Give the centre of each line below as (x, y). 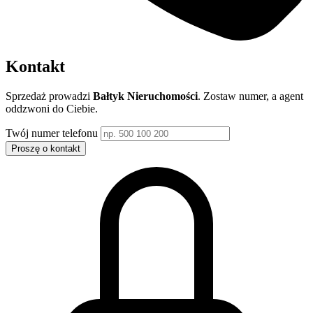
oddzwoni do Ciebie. (52, 109)
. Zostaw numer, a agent (250, 96)
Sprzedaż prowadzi (49, 96)
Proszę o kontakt (46, 149)
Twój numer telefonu (53, 133)
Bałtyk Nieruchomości (145, 96)
